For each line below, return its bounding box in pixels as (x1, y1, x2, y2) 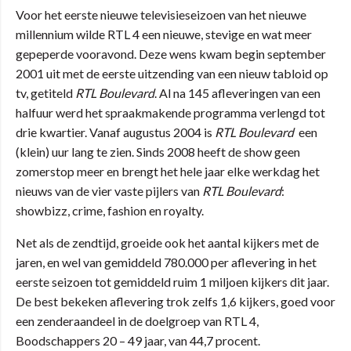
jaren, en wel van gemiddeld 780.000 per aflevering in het (16, 255, 317, 270)
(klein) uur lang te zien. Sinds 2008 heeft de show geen (16, 144, 300, 159)
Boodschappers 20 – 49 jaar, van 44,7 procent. (16, 333, 260, 348)
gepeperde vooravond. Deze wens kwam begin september (16, 46, 326, 61)
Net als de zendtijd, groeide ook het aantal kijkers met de (16, 235, 319, 250)
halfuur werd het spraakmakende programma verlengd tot (16, 105, 325, 120)
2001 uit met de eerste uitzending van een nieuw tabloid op (16, 66, 328, 81)
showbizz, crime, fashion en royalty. (16, 203, 204, 218)
